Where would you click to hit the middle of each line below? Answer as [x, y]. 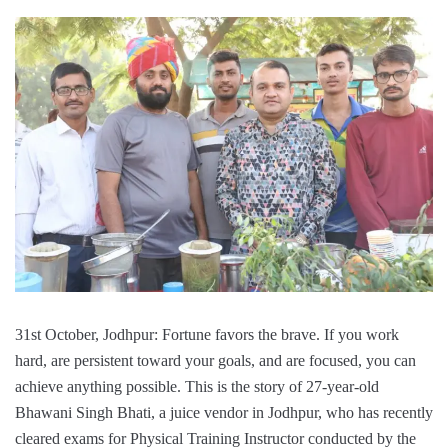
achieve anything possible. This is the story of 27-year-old [197, 387]
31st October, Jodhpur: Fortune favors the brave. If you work [207, 335]
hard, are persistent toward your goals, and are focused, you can [215, 361]
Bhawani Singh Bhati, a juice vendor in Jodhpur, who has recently [224, 413]
